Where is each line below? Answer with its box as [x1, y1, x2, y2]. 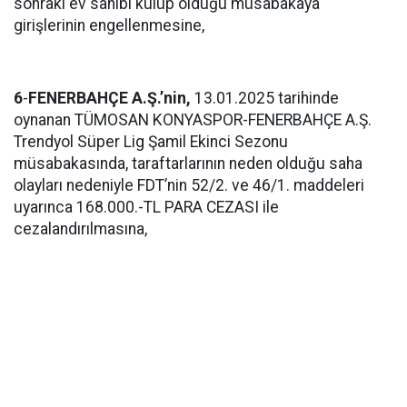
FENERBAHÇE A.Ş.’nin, [28, 89, 191, 107]
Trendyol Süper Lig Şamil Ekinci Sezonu [14, 133, 288, 151]
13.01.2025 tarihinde [191, 89, 339, 107]
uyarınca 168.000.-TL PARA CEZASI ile [14, 198, 279, 216]
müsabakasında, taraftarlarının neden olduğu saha [14, 154, 362, 173]
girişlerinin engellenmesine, [14, 16, 204, 35]
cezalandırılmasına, [14, 220, 147, 238]
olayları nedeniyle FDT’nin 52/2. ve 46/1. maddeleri [14, 176, 364, 194]
